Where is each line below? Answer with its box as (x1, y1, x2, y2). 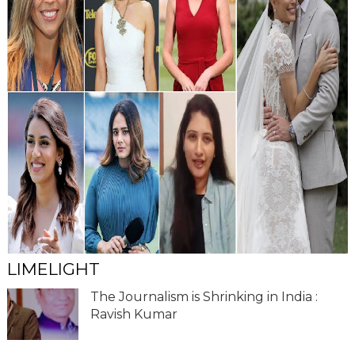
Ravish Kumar (90, 306, 177, 322)
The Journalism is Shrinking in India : (90, 288, 318, 304)
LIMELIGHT (6, 258, 100, 279)
